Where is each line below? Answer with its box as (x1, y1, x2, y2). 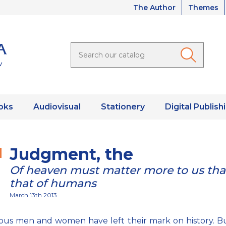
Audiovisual (33, 102, 81, 112)
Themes (188, 3, 218, 12)
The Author (133, 3, 176, 12)
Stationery (100, 102, 145, 112)
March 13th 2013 (10, 191, 57, 199)
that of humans (10, 177, 96, 191)
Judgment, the (10, 144, 133, 164)
